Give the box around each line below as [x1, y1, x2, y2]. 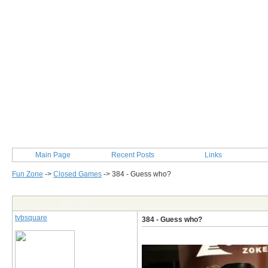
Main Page [35, 151, 71, 159]
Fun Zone [12, 170, 43, 178]
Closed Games [53, 170, 102, 178]
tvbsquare [15, 214, 47, 222]
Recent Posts [111, 151, 154, 159]
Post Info [60, 199, 90, 208]
